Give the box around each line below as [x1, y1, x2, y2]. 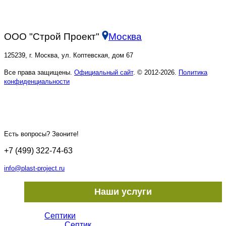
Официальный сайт [74, 69, 133, 77]
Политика [179, 69, 207, 77]
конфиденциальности [4, 78, 70, 86]
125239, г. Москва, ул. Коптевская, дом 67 [4, 51, 133, 60]
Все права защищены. [4, 69, 74, 77]
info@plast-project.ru [4, 164, 65, 173]
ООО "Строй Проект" [4, 31, 102, 42]
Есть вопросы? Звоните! [4, 130, 79, 138]
